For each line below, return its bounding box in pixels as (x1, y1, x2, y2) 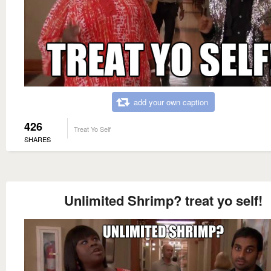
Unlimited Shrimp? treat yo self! (64, 190, 263, 210)
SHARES (24, 134, 51, 144)
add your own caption (134, 96, 208, 108)
